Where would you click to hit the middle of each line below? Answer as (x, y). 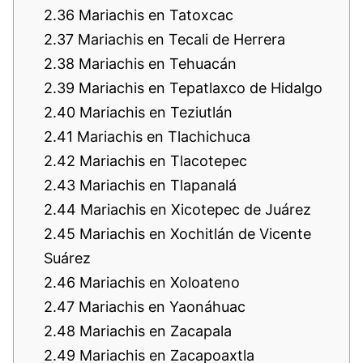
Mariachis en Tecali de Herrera (179, 39)
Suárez (67, 258)
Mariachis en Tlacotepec (161, 160)
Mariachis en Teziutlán (154, 112)
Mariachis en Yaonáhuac (160, 306)
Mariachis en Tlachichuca (162, 136)
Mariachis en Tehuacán (156, 63)
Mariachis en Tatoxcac (154, 15)
